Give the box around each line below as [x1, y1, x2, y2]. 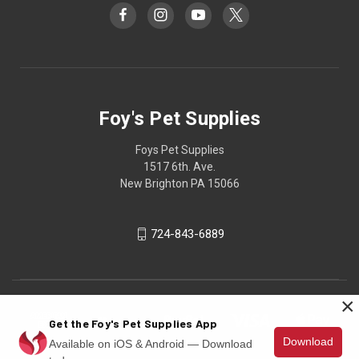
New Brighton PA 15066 [119, 176, 240, 190]
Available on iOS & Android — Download [49, 337, 252, 350]
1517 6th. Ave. [143, 159, 216, 173]
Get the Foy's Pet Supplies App [49, 316, 218, 330]
